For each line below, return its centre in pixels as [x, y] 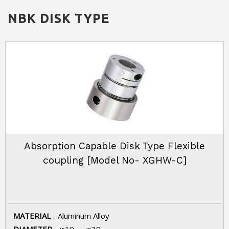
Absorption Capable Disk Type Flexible [114, 146]
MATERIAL [32, 216]
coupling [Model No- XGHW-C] [114, 160]
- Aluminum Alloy [80, 216]
